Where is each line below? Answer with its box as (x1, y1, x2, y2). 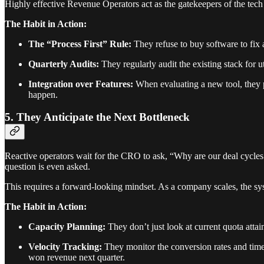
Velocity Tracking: (28, 242, 102, 252)
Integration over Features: (28, 78, 133, 89)
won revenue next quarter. (28, 252, 125, 262)
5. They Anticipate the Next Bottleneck (5, 111, 190, 124)
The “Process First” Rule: (28, 38, 131, 49)
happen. (28, 89, 58, 100)
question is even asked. (5, 161, 90, 171)
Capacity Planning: (28, 222, 105, 232)
